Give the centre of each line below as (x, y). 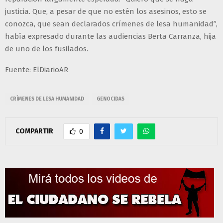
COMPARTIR (34, 131)
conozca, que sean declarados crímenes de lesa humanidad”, (111, 24)
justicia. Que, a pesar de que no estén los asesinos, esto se (106, 12)
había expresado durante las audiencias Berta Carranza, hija (111, 37)
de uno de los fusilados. (47, 49)
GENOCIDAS (111, 99)
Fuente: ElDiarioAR (37, 70)
